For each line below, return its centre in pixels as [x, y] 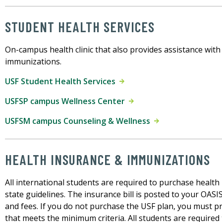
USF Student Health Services [62, 82]
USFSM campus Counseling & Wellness [80, 121]
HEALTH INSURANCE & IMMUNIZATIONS [108, 160]
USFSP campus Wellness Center [67, 101]
